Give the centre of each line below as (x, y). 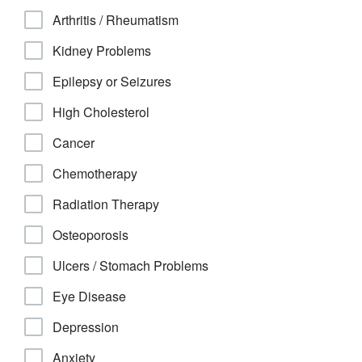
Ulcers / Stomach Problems (130, 265)
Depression (86, 327)
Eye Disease (89, 296)
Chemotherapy (95, 173)
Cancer (74, 143)
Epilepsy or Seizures (112, 81)
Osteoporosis (90, 235)
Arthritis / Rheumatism (116, 20)
